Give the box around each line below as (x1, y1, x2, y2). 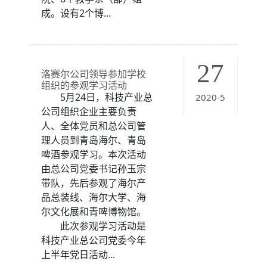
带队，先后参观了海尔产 (41, 176, 146, 190)
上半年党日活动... (41, 248, 115, 262)
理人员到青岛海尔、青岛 (41, 133, 146, 147)
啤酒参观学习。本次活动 (41, 148, 146, 162)
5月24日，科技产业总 (41, 91, 153, 104)
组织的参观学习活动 (41, 79, 127, 92)
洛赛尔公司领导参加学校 (41, 67, 146, 81)
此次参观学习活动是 (41, 219, 146, 233)
